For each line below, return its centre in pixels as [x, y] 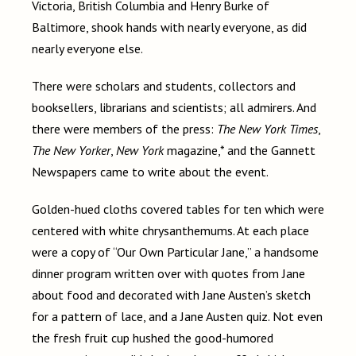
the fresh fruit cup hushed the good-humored [153, 338]
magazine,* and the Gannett [241, 151]
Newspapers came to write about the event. [150, 172]
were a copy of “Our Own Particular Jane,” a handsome [175, 252]
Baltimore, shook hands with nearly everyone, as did [169, 27]
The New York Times [267, 129]
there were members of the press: [124, 129]
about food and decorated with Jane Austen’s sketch [171, 295]
